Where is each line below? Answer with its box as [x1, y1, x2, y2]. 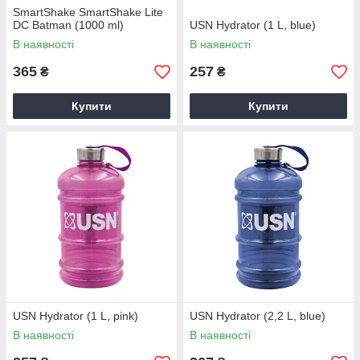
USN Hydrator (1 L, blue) [190, 18, 316, 31]
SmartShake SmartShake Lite [13, 6, 163, 18]
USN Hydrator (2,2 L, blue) [190, 309, 325, 322]
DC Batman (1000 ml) [13, 18, 124, 31]
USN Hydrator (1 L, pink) [13, 309, 138, 322]
